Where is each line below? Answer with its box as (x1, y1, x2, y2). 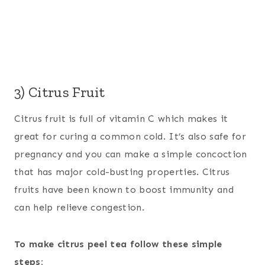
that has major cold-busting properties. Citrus (14, 166, 230, 178)
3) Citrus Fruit (14, 83, 105, 101)
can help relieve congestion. (14, 202, 144, 214)
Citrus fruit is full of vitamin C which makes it (14, 113, 228, 125)
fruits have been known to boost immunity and (14, 184, 234, 196)
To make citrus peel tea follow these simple (14, 238, 222, 250)
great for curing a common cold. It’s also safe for (14, 131, 247, 143)
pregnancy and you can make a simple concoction (14, 148, 247, 160)
